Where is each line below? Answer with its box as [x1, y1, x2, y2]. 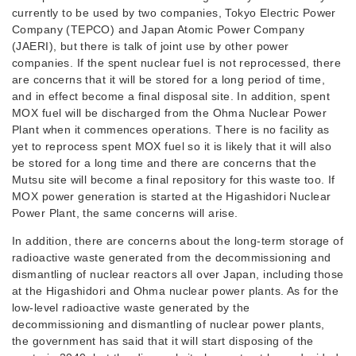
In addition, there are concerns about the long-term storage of [12, 234, 344, 247]
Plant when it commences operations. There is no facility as [12, 123, 330, 136]
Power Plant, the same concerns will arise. [12, 207, 238, 219]
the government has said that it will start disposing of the [12, 335, 314, 347]
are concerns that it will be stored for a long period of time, [12, 73, 326, 86]
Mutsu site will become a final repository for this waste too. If [12, 173, 335, 186]
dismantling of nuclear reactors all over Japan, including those [12, 268, 344, 281]
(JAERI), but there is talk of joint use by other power [12, 40, 289, 52]
